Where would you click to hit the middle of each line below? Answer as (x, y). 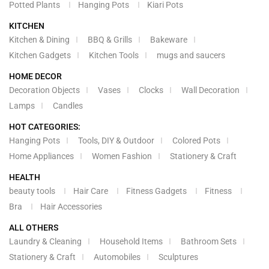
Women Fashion (122, 156)
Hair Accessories (71, 207)
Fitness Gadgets (156, 191)
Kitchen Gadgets (40, 56)
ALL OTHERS (34, 228)
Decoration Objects (44, 90)
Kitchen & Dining (39, 40)
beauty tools (32, 191)
